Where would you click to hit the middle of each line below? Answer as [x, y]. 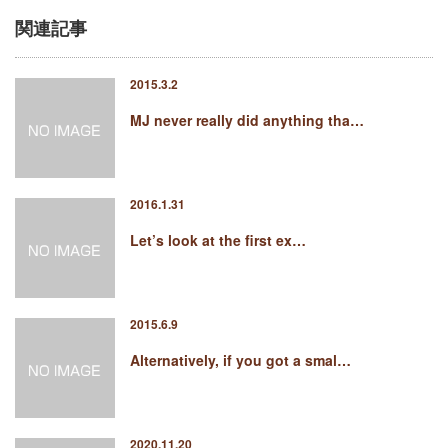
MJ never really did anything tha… [247, 120]
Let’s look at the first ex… [218, 240]
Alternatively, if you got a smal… [240, 360]
